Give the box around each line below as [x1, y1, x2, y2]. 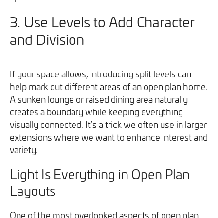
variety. [10, 144, 38, 156]
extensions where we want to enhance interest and [10, 131, 208, 143]
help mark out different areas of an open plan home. [10, 80, 208, 92]
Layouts [10, 182, 55, 199]
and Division [10, 30, 84, 49]
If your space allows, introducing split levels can [10, 68, 191, 80]
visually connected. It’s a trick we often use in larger [10, 118, 207, 130]
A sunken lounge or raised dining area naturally [10, 93, 188, 105]
